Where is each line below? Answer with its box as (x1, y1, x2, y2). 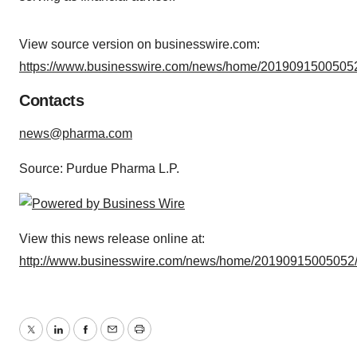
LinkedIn (57, 331, 106, 346)
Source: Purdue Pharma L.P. (19, 162, 179, 175)
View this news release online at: (19, 232, 205, 245)
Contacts (19, 92, 84, 109)
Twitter (29, 331, 68, 346)
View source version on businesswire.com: (19, 37, 260, 51)
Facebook (84, 331, 141, 346)
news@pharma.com (19, 127, 132, 140)
